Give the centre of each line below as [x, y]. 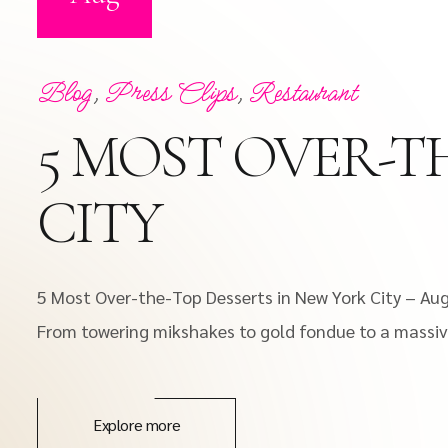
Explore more [137, 424]
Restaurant [302, 93]
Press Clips [170, 93]
